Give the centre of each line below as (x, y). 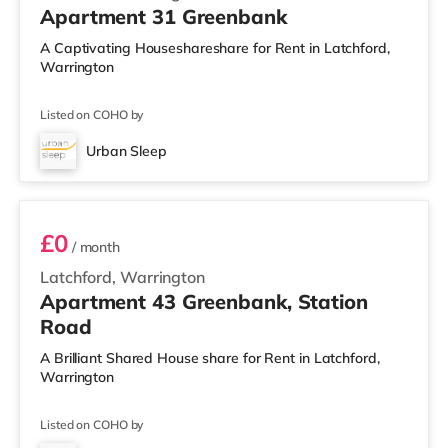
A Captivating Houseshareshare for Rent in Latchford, (215, 48)
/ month (94, 247)
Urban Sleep (126, 151)
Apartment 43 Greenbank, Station (204, 301)
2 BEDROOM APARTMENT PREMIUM (167, 172)
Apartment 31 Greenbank (163, 16)
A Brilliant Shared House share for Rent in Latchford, (210, 358)
